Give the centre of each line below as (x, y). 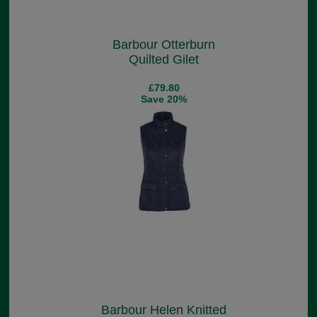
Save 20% (164, 99)
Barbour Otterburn (164, 45)
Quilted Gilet (164, 60)
